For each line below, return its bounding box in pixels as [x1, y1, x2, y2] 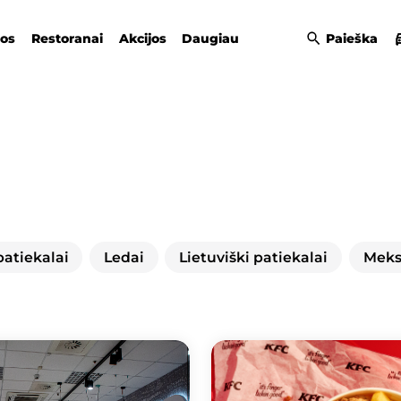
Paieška [326, 30, 379, 46]
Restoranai [30, 30, 103, 46]
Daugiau [182, 30, 240, 46]
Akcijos [118, 30, 166, 46]
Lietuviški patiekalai [179, 248, 328, 266]
